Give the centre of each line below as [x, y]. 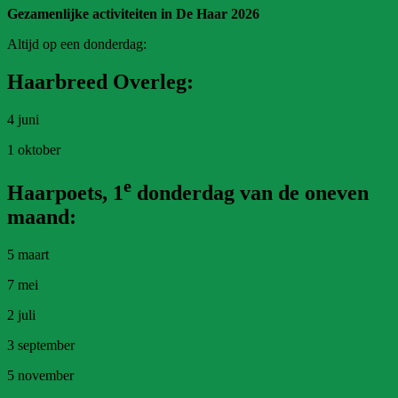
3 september [41, 346]
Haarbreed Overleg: [100, 82]
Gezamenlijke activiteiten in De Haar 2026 [133, 14]
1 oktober [34, 150]
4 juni [23, 120]
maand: [42, 217]
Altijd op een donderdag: [77, 44]
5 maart [28, 255]
